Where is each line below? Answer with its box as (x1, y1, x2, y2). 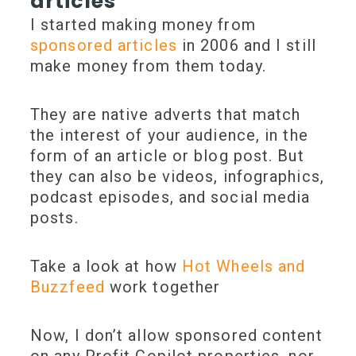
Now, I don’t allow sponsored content (30, 326, 323, 346)
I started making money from (30, 15, 256, 35)
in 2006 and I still (176, 36, 316, 56)
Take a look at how (30, 257, 182, 277)
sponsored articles (30, 36, 177, 56)
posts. (30, 208, 83, 228)
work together (104, 277, 230, 297)
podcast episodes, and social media (30, 188, 311, 207)
